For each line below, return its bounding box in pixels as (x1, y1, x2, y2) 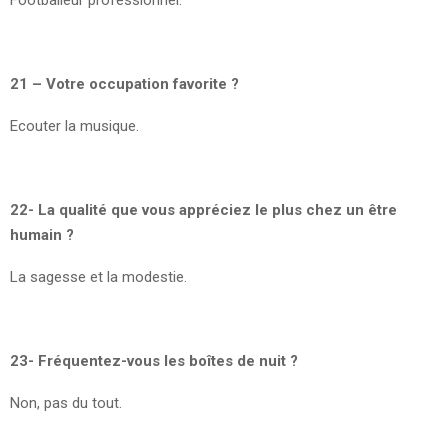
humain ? (10, 225, 74, 244)
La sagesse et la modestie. (10, 267, 187, 286)
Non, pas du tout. (10, 393, 122, 412)
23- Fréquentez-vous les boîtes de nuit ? (10, 351, 298, 370)
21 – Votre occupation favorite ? (10, 74, 239, 93)
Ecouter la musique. (10, 116, 139, 135)
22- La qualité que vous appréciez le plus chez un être (10, 200, 397, 219)
